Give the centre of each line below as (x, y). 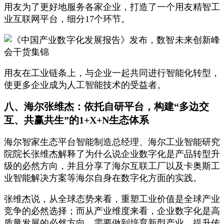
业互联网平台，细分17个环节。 (67, 19)
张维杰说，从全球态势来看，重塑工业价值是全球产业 (112, 199)
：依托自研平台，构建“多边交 (141, 106)
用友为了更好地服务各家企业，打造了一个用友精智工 (112, 7)
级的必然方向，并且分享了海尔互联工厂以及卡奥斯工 (112, 166)
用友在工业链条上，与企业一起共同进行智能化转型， (112, 73)
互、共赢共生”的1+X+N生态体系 (76, 120)
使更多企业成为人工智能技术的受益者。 (85, 85)
